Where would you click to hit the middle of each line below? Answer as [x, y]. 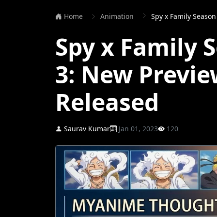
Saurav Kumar [87, 129]
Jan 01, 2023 [137, 129]
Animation [117, 16]
